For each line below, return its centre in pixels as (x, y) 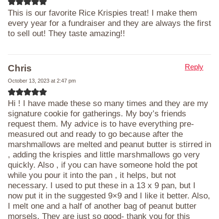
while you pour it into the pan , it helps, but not (92, 175)
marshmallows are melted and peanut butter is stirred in (109, 144)
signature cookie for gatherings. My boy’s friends (97, 113)
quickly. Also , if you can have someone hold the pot (103, 165)
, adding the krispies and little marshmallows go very (104, 154)
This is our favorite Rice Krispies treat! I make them (102, 13)
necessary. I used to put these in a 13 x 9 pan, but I (102, 185)
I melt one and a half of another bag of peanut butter (102, 206)
